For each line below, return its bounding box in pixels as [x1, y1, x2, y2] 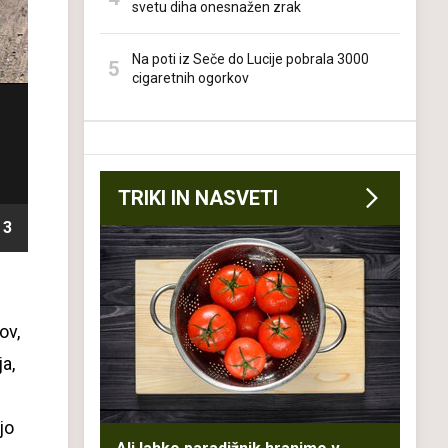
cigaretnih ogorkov [132, 70, 249, 86]
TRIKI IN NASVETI [118, 186, 278, 210]
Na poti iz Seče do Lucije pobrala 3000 [132, 51, 369, 67]
